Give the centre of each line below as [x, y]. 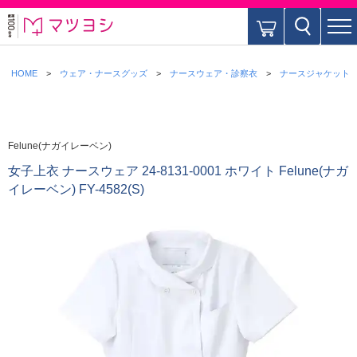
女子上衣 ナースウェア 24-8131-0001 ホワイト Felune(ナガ [178, 171]
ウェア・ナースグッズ [104, 73]
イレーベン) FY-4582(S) [76, 189]
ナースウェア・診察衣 [214, 73]
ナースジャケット [315, 73]
